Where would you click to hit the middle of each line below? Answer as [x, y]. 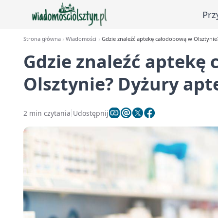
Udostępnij [91, 113]
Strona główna [42, 39]
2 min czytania [47, 113]
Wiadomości [81, 39]
